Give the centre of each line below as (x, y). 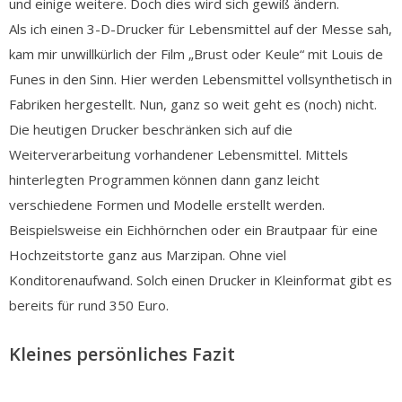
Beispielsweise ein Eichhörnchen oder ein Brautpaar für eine (193, 229)
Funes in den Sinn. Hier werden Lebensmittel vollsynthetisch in (201, 79)
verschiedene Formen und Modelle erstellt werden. (167, 204)
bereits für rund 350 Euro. (89, 305)
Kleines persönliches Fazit (122, 354)
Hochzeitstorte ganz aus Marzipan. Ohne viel (148, 254)
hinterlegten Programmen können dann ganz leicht (164, 179)
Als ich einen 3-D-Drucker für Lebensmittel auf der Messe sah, (201, 28)
